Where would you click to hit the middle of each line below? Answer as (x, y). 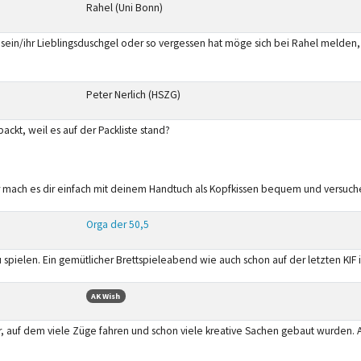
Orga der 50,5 (117, 224)
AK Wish (106, 296)
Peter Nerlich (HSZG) (133, 94)
